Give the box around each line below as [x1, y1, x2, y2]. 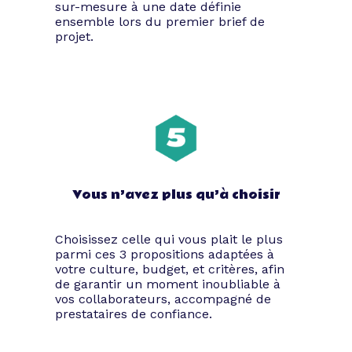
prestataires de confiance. [55, 306, 212, 322]
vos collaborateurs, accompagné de [55, 291, 271, 307]
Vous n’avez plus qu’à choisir [71, 185, 280, 205]
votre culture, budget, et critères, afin [55, 262, 284, 277]
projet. [55, 29, 93, 45]
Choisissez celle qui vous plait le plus [55, 232, 283, 247]
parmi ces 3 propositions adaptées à [55, 247, 274, 262]
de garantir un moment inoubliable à [55, 277, 280, 292]
